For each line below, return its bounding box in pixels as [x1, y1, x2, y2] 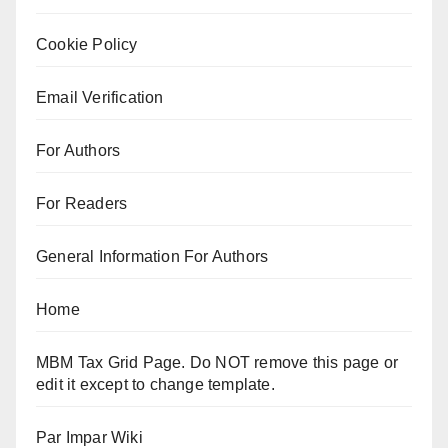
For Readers [36, 195, 128, 213]
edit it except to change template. [36, 376, 275, 394]
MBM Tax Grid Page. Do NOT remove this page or [36, 354, 399, 372]
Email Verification [36, 89, 164, 107]
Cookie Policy [36, 36, 138, 54]
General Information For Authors [36, 248, 269, 266]
